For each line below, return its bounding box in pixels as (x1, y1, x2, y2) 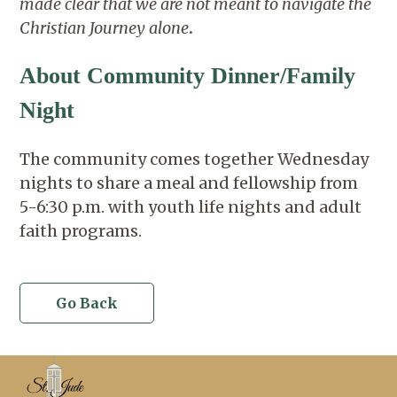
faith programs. (19, 220, 143, 241)
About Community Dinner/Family (19, 63, 356, 90)
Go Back (56, 293, 119, 312)
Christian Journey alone (19, 17, 190, 38)
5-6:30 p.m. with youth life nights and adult (19, 196, 362, 217)
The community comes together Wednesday (19, 148, 370, 169)
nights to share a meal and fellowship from (19, 172, 359, 193)
